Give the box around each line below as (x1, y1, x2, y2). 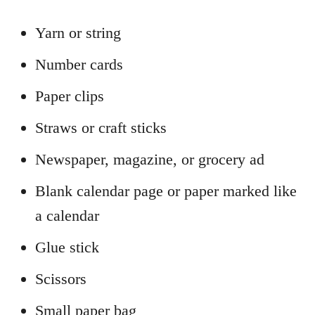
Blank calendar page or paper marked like (35, 181, 297, 200)
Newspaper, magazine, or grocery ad (35, 150, 264, 168)
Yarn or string (35, 23, 121, 41)
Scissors (35, 269, 86, 288)
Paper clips (35, 86, 104, 105)
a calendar (35, 206, 99, 224)
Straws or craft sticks (35, 118, 167, 136)
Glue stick (35, 238, 99, 256)
